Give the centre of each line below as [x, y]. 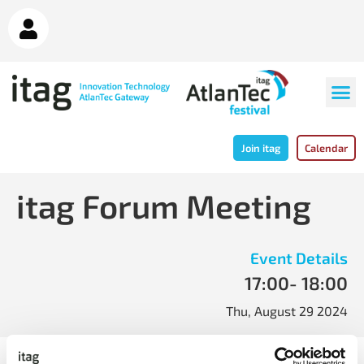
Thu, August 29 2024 [287, 311]
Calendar [326, 148]
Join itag [261, 148]
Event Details [299, 258]
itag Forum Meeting [164, 206]
